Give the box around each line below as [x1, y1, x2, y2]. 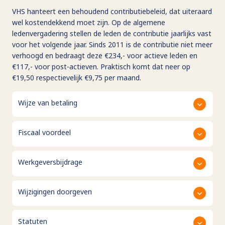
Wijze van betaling [18, 97, 77, 107]
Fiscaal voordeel [18, 127, 71, 137]
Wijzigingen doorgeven [18, 186, 92, 196]
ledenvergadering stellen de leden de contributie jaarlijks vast [12, 28, 211, 38]
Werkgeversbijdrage [18, 157, 82, 167]
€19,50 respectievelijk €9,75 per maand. [12, 72, 141, 82]
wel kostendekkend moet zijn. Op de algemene [12, 17, 165, 27]
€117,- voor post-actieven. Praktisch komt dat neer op [12, 61, 190, 71]
